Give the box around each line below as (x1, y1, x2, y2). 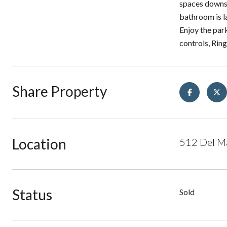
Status (12, 186, 52, 203)
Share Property (12, 83, 107, 100)
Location (12, 135, 66, 153)
